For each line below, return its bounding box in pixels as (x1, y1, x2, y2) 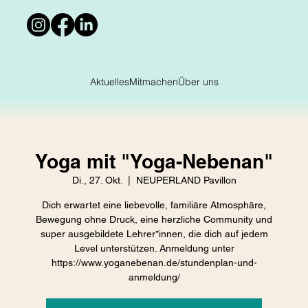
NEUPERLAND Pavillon (135, 174, 236, 186)
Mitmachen (129, 75, 178, 88)
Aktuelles (89, 75, 129, 88)
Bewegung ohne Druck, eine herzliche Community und (36, 213, 272, 225)
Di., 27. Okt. (71, 174, 122, 186)
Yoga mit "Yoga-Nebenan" (35, 149, 273, 173)
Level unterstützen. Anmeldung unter (74, 242, 234, 254)
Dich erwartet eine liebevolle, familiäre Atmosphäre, (42, 199, 266, 210)
